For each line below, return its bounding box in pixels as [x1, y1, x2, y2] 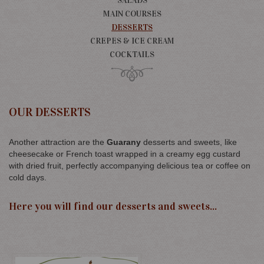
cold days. [9, 172, 47, 182]
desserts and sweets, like [141, 137, 237, 147]
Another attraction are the [9, 137, 107, 147]
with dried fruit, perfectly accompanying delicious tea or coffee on [9, 160, 250, 170]
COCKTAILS [110, 49, 154, 60]
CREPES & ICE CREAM [90, 35, 174, 46]
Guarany [107, 137, 141, 147]
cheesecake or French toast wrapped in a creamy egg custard [9, 148, 240, 159]
